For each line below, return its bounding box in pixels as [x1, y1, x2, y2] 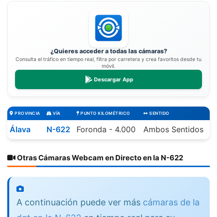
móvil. [102, 63, 115, 70]
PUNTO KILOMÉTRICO [79, 111, 130, 116]
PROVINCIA [13, 111, 40, 116]
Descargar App [93, 76, 133, 83]
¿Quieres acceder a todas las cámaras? [50, 47, 167, 55]
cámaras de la [143, 197, 200, 208]
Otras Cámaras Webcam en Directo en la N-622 [15, 153, 183, 163]
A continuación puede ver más [16, 197, 143, 208]
